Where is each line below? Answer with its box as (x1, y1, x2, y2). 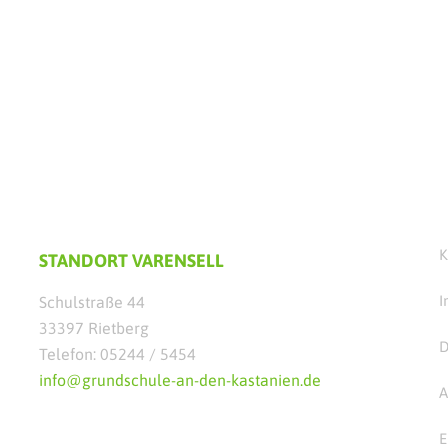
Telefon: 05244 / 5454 (39, 345, 196, 363)
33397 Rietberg (39, 319, 149, 337)
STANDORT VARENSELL (39, 250, 224, 271)
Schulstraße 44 (39, 293, 145, 311)
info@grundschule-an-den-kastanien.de (39, 371, 321, 389)
